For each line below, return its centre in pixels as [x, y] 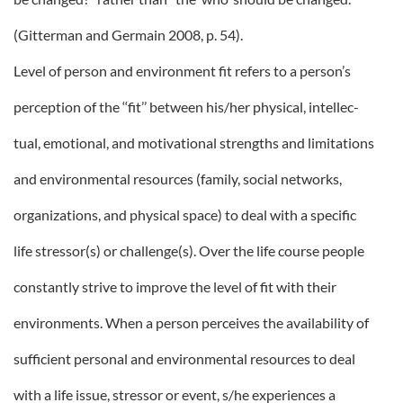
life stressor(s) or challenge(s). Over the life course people [189, 251]
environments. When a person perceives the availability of [191, 322]
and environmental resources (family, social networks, [178, 179]
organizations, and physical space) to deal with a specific [185, 215]
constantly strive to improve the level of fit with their [175, 287]
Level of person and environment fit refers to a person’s [182, 71]
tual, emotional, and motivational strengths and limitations [194, 143]
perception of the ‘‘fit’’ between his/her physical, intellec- [186, 107]
